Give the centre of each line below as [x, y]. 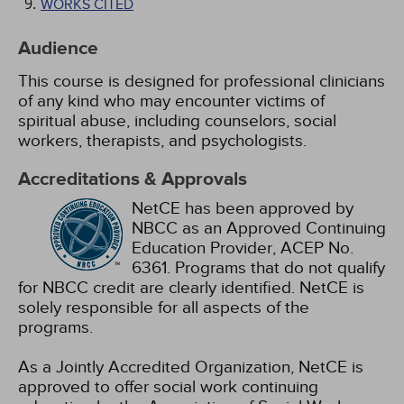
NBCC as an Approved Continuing [259, 228]
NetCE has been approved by [243, 208]
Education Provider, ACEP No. [243, 248]
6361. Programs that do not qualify [258, 268]
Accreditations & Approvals [133, 179]
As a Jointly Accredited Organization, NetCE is [191, 367]
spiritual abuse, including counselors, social [177, 121]
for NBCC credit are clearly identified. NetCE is [191, 288]
